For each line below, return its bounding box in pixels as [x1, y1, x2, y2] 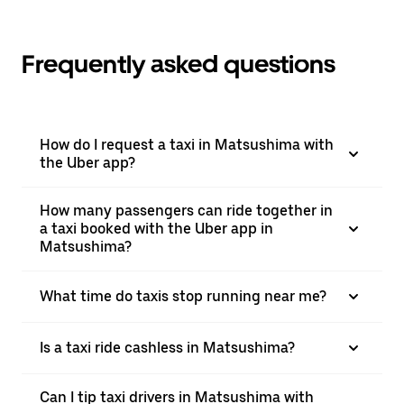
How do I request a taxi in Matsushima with [40, 136, 334, 153]
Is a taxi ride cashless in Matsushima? [40, 339, 295, 356]
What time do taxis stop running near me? [40, 288, 326, 305]
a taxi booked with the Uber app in [40, 220, 273, 237]
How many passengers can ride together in [40, 202, 333, 219]
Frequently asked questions [22, 49, 335, 79]
